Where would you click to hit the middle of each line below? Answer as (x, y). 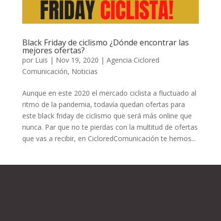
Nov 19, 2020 (77, 60)
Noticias (84, 72)
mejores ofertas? (53, 51)
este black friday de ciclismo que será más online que (107, 116)
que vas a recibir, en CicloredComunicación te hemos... (109, 139)
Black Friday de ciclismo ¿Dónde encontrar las (105, 43)
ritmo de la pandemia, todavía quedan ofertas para (103, 105)
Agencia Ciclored (133, 60)
